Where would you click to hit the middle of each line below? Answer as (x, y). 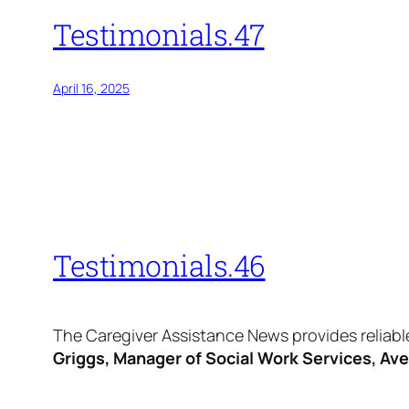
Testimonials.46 (159, 266)
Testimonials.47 (159, 34)
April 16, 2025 (91, 88)
